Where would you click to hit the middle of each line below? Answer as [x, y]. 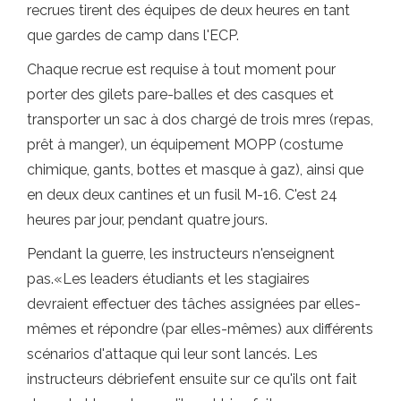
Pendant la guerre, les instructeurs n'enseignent [181, 253]
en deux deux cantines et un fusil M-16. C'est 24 [182, 194]
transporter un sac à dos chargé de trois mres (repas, [200, 119]
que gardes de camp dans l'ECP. [133, 35]
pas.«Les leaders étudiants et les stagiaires [168, 278]
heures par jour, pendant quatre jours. [147, 219]
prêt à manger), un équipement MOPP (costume [185, 144]
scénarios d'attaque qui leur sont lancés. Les [172, 354]
